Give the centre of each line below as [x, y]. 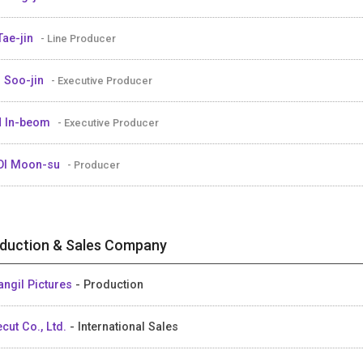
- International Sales [124, 326]
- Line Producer [78, 38]
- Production [109, 284]
